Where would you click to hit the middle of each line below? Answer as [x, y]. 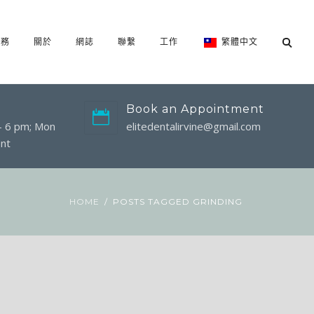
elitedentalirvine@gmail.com [193, 126]
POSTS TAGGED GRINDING [178, 202]
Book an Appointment [195, 109]
